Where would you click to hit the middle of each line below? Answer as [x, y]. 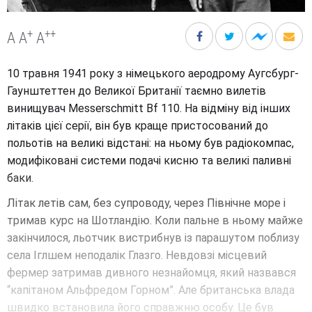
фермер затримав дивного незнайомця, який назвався [151, 273]
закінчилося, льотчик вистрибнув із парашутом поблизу [153, 238]
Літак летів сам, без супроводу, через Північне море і [146, 203]
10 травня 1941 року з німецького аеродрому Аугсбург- [153, 74]
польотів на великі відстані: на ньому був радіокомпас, [150, 143]
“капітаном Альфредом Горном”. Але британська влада [151, 290]
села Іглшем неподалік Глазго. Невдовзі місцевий [137, 256]
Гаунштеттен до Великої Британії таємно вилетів [136, 91]
